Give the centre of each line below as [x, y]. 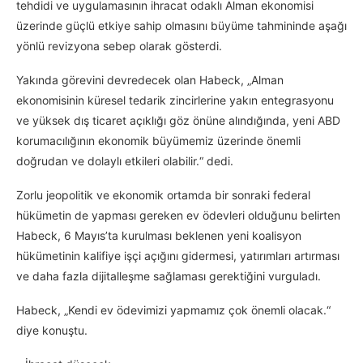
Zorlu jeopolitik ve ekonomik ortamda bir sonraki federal [163, 195]
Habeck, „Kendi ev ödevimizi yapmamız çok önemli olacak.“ [173, 310]
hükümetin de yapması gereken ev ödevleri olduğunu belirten [178, 216]
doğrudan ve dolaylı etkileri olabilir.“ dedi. [125, 161]
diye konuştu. [52, 331]
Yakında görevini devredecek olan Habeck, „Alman [150, 80]
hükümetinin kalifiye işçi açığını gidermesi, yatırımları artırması [178, 256]
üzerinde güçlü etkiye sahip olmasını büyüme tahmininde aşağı [181, 26]
